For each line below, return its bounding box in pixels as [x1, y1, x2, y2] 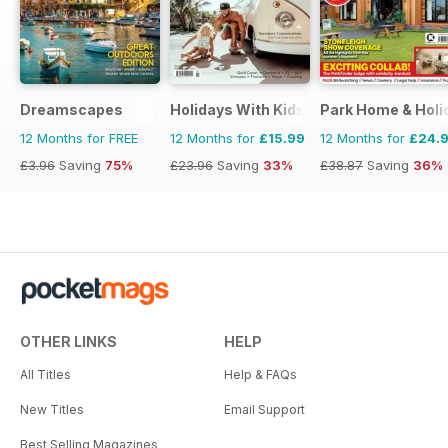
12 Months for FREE [20, 129, 138, 146]
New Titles [20, 401, 84, 417]
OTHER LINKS [20, 332, 117, 350]
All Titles [20, 366, 71, 382]
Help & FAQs [224, 366, 297, 382]
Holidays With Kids [170, 100, 305, 118]
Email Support [224, 401, 305, 417]
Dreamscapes [20, 100, 123, 118]
